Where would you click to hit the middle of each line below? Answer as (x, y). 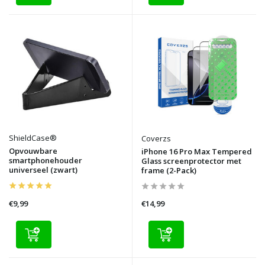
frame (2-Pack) (169, 170)
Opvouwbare (33, 151)
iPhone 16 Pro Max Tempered (197, 151)
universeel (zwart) (43, 169)
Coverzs (156, 138)
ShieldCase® (33, 138)
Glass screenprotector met (191, 161)
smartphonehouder (46, 160)
